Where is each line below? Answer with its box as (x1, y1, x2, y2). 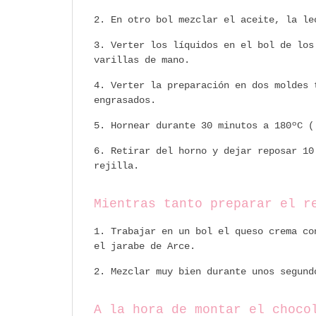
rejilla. (94, 159, 139, 171)
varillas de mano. (94, 54, 190, 66)
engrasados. (94, 94, 156, 106)
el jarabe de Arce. (94, 240, 195, 252)
